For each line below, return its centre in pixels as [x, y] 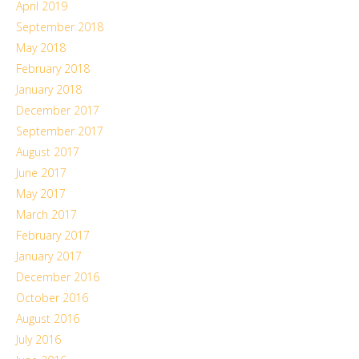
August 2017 [48, 152]
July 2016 [38, 339]
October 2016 [52, 298]
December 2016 [58, 277]
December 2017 [58, 110]
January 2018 [49, 89]
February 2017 [53, 235]
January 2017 [49, 256]
